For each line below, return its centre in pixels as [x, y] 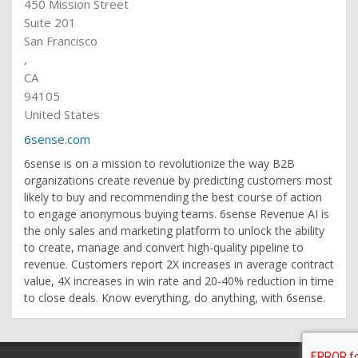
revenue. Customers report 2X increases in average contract [179, 264]
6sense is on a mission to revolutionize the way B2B [159, 163]
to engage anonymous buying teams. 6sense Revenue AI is [177, 213]
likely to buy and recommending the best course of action [173, 197]
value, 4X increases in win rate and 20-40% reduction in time [179, 280]
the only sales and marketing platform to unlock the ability [174, 230]
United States [62, 114]
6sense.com [57, 139]
